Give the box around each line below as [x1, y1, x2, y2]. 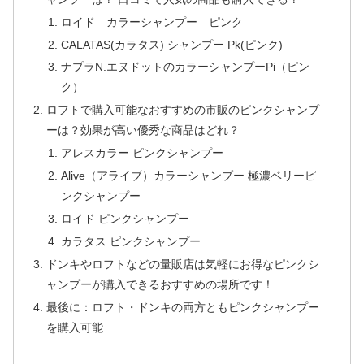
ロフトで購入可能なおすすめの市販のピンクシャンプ [46, 103, 320, 117]
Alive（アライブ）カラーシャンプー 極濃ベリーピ [60, 169, 316, 183]
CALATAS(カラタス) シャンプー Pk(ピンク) [60, 37, 283, 51]
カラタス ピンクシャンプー [60, 234, 201, 248]
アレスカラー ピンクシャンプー [60, 146, 223, 160]
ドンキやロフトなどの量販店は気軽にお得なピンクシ [46, 257, 320, 271]
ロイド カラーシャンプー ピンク [60, 15, 243, 28]
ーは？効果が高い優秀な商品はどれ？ [46, 123, 240, 137]
